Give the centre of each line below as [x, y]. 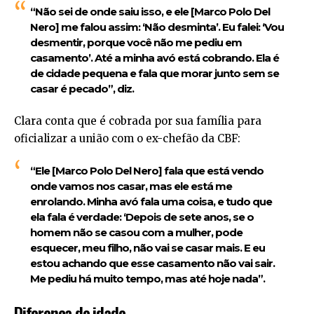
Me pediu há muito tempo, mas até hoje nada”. [147, 278]
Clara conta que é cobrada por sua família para [138, 121]
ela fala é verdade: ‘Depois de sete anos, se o [142, 217]
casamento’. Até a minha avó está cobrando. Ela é [154, 57]
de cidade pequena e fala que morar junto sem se [154, 73]
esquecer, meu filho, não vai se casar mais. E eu [147, 247]
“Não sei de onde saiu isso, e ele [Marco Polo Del [150, 11]
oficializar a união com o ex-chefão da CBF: [127, 139]
